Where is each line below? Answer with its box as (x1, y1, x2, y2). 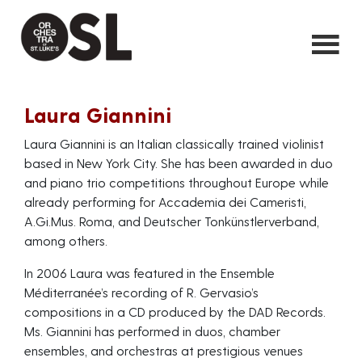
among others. (24, 233, 107, 248)
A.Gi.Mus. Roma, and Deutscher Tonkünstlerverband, (24, 213, 319, 229)
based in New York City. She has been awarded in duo (24, 155, 333, 170)
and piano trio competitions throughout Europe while (24, 175, 329, 190)
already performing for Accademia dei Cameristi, (24, 194, 306, 209)
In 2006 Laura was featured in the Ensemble (24, 265, 275, 280)
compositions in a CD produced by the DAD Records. (24, 304, 326, 319)
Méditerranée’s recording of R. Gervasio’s (24, 284, 259, 300)
